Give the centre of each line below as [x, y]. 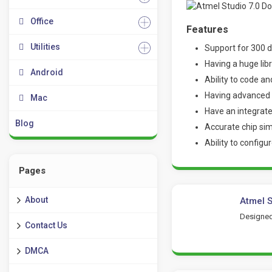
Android [47, 72]
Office [42, 21]
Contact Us [46, 225]
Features [207, 29]
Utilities [45, 47]
